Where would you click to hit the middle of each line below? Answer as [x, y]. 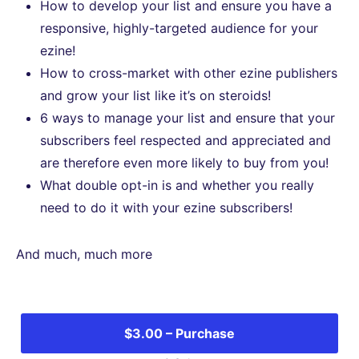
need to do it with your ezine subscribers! [166, 208]
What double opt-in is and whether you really [177, 185]
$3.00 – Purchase [179, 333]
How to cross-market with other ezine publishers [189, 73]
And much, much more [84, 254]
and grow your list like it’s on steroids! [155, 95]
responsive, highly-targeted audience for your [179, 28]
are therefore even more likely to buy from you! [184, 163]
